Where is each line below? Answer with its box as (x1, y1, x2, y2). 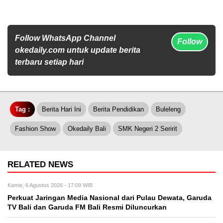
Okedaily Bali (68, 124, 106, 132)
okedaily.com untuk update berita (15, 45, 140, 54)
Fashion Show (15, 124, 56, 132)
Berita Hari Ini (42, 105, 81, 113)
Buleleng (156, 105, 181, 113)
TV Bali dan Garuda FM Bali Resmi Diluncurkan (7, 203, 167, 211)
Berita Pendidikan (93, 105, 144, 113)
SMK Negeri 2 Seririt (118, 124, 177, 132)
